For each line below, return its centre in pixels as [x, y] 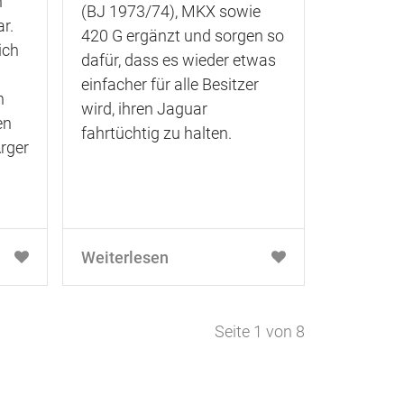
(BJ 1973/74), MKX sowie [171, 11]
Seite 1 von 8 [260, 331]
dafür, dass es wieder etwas [179, 60]
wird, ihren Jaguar [144, 109]
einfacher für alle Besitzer [170, 84]
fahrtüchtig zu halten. [156, 133]
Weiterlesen [125, 257]
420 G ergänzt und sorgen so [183, 36]
